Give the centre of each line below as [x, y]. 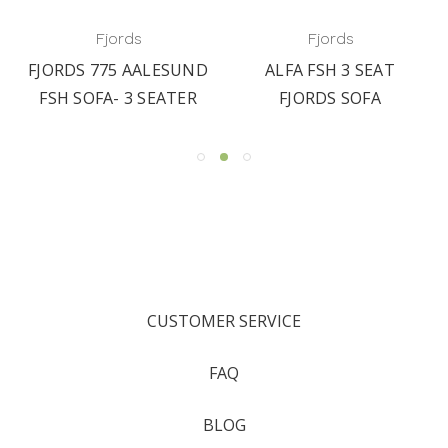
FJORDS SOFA [330, 97]
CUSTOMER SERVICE [224, 320]
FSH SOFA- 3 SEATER [118, 97]
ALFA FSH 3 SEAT [330, 69]
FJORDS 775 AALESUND [118, 69]
